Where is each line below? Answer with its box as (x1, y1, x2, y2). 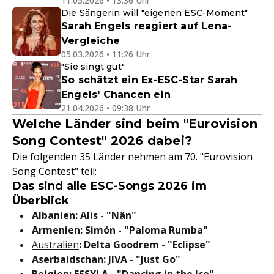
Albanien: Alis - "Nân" (32, 209, 136, 222)
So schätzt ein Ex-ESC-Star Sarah (61, 74, 238, 86)
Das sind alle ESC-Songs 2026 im (12, 179, 207, 193)
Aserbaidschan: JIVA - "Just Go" (32, 253, 180, 266)
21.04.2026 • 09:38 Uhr (61, 102, 150, 114)
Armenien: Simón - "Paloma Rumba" (32, 223, 208, 237)
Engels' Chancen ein (61, 89, 171, 100)
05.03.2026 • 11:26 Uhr (61, 48, 150, 60)
